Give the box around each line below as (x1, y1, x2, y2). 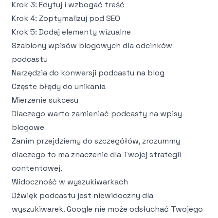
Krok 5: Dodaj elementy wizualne (12, 27, 131, 37)
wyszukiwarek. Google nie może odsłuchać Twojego (12, 204, 203, 214)
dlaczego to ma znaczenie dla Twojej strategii (12, 149, 181, 160)
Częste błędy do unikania (12, 81, 106, 91)
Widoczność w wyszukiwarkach (12, 177, 128, 187)
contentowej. (12, 163, 62, 173)
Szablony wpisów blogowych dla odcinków (12, 40, 172, 51)
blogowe (12, 122, 44, 132)
